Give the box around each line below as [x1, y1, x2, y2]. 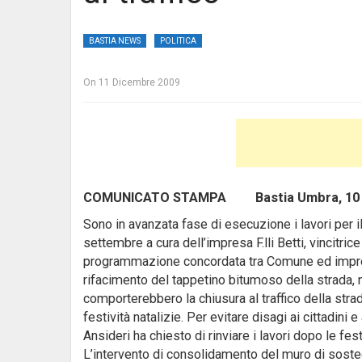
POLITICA [160, 36, 196, 45]
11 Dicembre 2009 [99, 77, 180, 88]
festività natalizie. [83, 309, 183, 325]
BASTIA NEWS [89, 36, 141, 45]
